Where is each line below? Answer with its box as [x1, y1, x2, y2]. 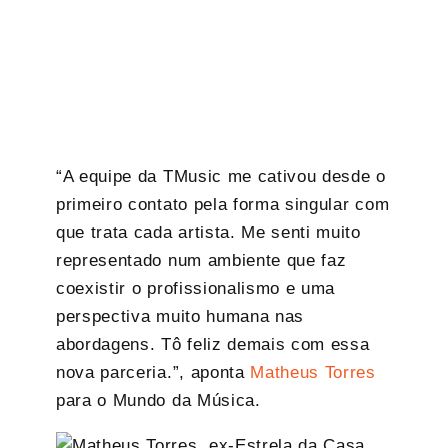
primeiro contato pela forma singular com [56, 194, 390, 214]
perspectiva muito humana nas [56, 306, 305, 326]
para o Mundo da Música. [56, 390, 261, 410]
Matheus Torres [250, 362, 376, 382]
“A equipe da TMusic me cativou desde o [56, 166, 386, 186]
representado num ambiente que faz [56, 250, 347, 270]
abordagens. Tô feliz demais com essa [56, 334, 370, 354]
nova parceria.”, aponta [56, 362, 251, 382]
